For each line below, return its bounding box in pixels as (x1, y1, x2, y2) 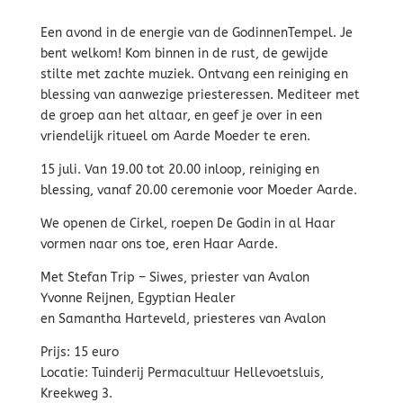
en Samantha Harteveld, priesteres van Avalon (40, 311, 326, 327)
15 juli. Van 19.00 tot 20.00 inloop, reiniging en (40, 162, 319, 178)
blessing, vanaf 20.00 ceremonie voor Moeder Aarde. (40, 183, 357, 199)
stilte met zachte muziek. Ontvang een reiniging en (40, 67, 348, 83)
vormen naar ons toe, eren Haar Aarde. (40, 237, 278, 253)
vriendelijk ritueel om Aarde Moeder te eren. (40, 129, 310, 145)
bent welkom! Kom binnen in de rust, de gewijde (40, 46, 328, 62)
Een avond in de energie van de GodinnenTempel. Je (40, 25, 353, 41)
